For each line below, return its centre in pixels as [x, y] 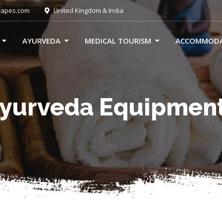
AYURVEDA [41, 41]
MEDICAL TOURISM [118, 41]
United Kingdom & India [88, 10]
